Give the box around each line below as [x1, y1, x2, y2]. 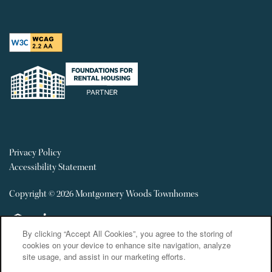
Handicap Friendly [37, 226, 106, 239]
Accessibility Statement [9, 161, 97, 173]
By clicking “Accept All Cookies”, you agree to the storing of [22, 228, 233, 239]
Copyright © [9, 188, 56, 200]
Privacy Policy [9, 146, 61, 158]
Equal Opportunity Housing [9, 226, 112, 239]
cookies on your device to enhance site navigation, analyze [22, 239, 231, 251]
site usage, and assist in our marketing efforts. [22, 251, 186, 262]
